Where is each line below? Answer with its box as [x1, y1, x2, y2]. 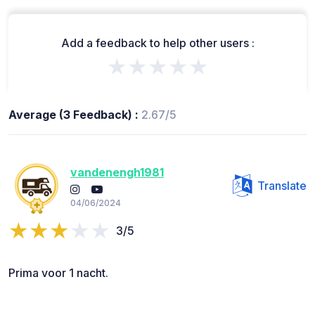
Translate [257, 179, 307, 193]
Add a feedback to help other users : [60, 36, 255, 51]
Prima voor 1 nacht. [8, 266, 108, 281]
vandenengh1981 [70, 165, 164, 179]
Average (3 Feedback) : [8, 108, 141, 122]
